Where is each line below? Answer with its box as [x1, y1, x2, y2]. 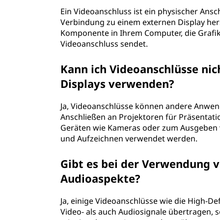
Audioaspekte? [60, 171, 141, 186]
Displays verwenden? [60, 76, 175, 91]
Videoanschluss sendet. [60, 38, 148, 49]
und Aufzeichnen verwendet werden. [60, 133, 198, 144]
